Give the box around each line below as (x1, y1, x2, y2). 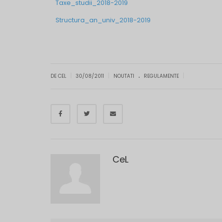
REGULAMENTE (144, 72, 179, 80)
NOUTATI (113, 72, 134, 80)
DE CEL (51, 72, 68, 80)
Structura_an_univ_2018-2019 (55, 15, 151, 25)
